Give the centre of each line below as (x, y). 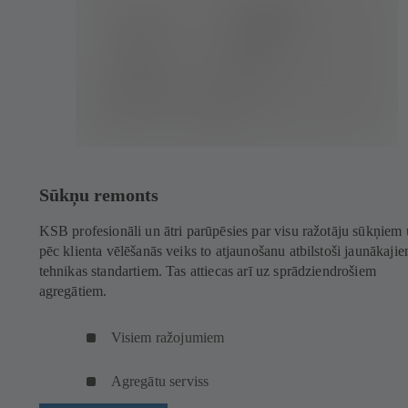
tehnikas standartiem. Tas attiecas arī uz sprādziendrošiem (207, 271)
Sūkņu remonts (98, 195)
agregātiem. (73, 291)
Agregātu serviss (160, 382)
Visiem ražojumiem (168, 338)
